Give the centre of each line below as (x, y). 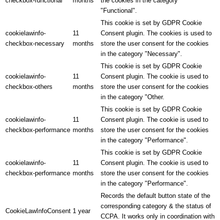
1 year (82, 211)
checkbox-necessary (35, 44)
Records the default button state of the (155, 196)
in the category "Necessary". (141, 54)
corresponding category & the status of (156, 206)
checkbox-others (29, 87)
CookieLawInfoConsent (38, 211)
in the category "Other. (133, 97)
